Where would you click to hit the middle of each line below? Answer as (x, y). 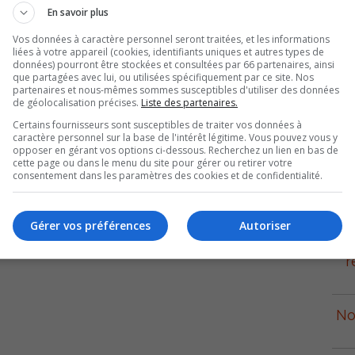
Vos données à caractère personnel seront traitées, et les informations (171, 39)
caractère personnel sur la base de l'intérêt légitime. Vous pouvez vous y (175, 137)
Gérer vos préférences (90, 225)
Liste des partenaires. (189, 103)
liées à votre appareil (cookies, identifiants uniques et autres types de (168, 52)
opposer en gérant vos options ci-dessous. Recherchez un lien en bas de (176, 150)
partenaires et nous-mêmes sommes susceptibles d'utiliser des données (176, 90)
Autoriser (265, 225)
